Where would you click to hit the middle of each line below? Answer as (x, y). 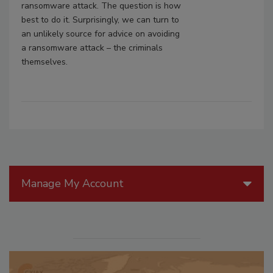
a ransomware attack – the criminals (92, 48)
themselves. (47, 62)
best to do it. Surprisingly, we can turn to (100, 20)
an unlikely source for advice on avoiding (101, 34)
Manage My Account (73, 184)
